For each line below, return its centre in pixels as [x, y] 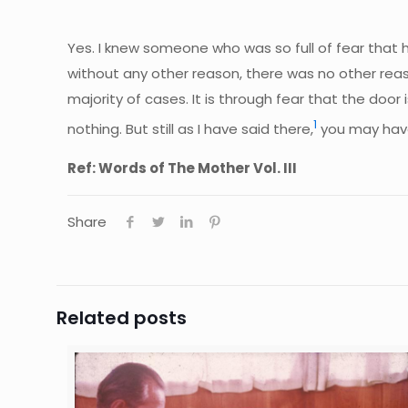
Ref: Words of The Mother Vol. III [183, 168]
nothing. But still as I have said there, [191, 128]
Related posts [122, 317]
